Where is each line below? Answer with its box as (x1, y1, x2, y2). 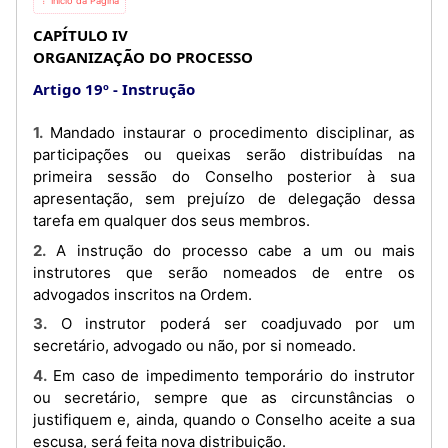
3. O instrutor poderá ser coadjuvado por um (33, 314, 47, 333)
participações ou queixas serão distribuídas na (33, 145, 415, 164)
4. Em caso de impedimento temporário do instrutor (33, 365, 47, 385)
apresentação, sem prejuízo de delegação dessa (33, 189, 415, 208)
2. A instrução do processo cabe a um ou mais (33, 240, 46, 260)
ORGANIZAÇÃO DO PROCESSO (33, 47, 253, 67)
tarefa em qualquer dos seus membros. (33, 211, 310, 230)
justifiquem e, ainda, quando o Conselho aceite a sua (33, 409, 415, 429)
